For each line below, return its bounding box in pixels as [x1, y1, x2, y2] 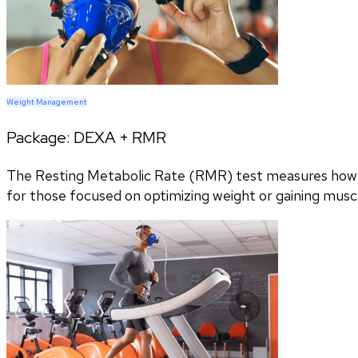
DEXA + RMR [74, 126, 166, 148]
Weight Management [6, 96, 87, 107]
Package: [6, 126, 74, 148]
